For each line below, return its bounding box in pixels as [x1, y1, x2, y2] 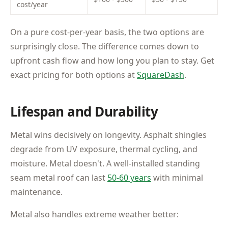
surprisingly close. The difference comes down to [10, 41, 199, 52]
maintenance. [10, 186, 63, 197]
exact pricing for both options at [10, 69, 137, 80]
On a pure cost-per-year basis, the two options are [10, 26, 204, 38]
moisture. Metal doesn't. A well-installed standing [10, 158, 200, 169]
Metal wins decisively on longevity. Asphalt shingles [10, 129, 207, 140]
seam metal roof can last [10, 172, 107, 183]
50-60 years [107, 172, 151, 183]
